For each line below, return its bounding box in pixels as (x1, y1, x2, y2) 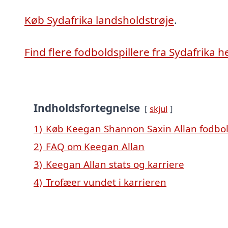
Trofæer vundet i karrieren (46, 175, 166, 188)
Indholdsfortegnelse (34, 100, 140, 115)
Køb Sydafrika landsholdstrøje (24, 12, 174, 27)
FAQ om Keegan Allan (46, 139, 145, 153)
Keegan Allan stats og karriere (46, 157, 184, 170)
